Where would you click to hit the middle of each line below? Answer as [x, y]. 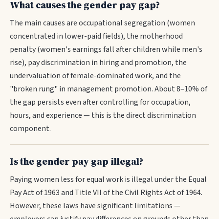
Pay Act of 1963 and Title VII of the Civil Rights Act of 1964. [106, 193]
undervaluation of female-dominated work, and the [95, 76]
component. [30, 129]
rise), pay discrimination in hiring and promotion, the [98, 63]
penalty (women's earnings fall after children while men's [106, 49]
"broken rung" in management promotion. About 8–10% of [109, 89]
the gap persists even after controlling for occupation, [100, 102]
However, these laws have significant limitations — [95, 206]
